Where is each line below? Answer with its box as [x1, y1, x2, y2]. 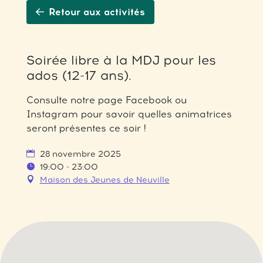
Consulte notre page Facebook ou [26, 95, 187, 106]
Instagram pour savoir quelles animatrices [26, 109, 232, 120]
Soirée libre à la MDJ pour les [26, 52, 216, 68]
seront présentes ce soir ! [26, 123, 146, 134]
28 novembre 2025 [37, 149, 121, 159]
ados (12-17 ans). [26, 68, 131, 83]
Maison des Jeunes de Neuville [39, 175, 170, 185]
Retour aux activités [48, 6, 145, 18]
